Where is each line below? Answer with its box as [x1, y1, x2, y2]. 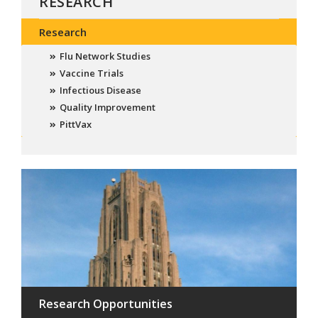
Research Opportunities [39, 295, 172, 312]
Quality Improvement [59, 101, 155, 114]
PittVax [59, 118, 92, 131]
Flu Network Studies [59, 50, 150, 63]
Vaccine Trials [59, 67, 124, 80]
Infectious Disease [59, 84, 141, 97]
